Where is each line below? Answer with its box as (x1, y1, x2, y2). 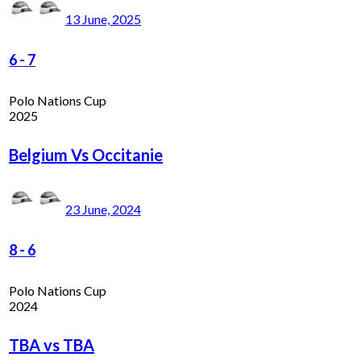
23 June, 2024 (65, 201, 141, 217)
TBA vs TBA (9, 334, 94, 355)
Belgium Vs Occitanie (9, 144, 163, 164)
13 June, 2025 (65, 10, 141, 27)
